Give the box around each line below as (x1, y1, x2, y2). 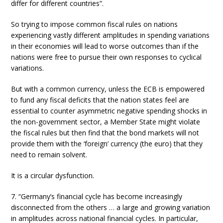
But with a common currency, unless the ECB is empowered (11, 84, 205, 94)
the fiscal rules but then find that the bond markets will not (11, 127, 200, 137)
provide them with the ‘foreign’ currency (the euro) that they (11, 138, 203, 148)
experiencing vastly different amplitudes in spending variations (11, 30, 210, 40)
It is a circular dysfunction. (11, 170, 95, 180)
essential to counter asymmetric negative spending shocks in (11, 106, 208, 115)
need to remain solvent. (11, 149, 88, 159)
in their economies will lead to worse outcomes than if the (11, 41, 199, 51)
